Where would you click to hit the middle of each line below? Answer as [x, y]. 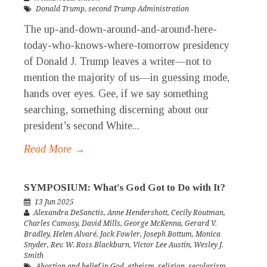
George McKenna [153, 224]
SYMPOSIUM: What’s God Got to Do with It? [125, 188]
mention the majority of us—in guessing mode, [127, 78]
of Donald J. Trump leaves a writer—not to [117, 62]
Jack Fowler [120, 235]
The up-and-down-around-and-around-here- [120, 30]
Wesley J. [209, 245]
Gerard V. [201, 224]
